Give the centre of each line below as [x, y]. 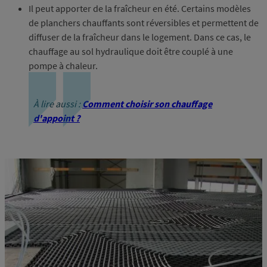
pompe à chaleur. [63, 66]
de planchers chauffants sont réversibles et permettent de [144, 23]
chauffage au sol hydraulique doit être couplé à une [131, 52]
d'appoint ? [57, 118]
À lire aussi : [58, 104]
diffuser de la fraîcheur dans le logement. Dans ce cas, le [140, 37]
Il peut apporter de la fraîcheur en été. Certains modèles [140, 9]
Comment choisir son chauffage [147, 104]
